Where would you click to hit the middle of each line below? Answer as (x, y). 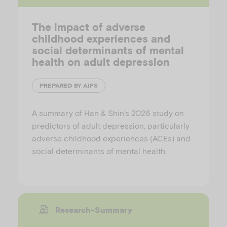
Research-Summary (93, 210)
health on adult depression (101, 62)
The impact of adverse (89, 27)
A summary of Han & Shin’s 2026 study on (108, 112)
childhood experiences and (101, 39)
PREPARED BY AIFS (69, 86)
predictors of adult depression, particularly (111, 125)
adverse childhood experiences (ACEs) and (111, 138)
